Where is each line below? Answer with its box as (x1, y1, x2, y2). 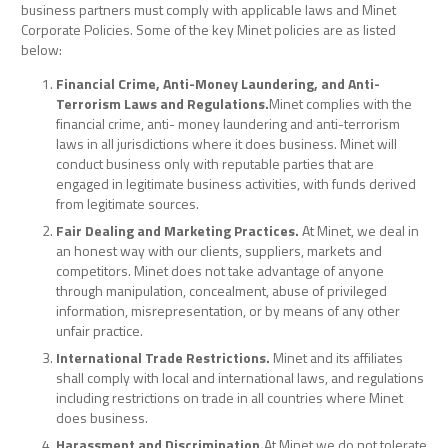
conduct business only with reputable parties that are (56, 153, 374, 175)
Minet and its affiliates (273, 347, 403, 369)
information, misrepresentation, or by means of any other (56, 300, 400, 322)
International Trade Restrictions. (56, 347, 273, 369)
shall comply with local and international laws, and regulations (56, 367, 424, 389)
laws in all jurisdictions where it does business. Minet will (56, 133, 397, 155)
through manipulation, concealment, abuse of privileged (56, 280, 387, 302)
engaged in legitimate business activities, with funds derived (56, 173, 416, 195)
